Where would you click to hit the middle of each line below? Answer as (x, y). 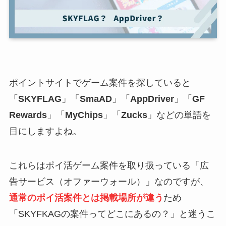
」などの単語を (179, 115)
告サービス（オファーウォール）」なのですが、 (109, 181)
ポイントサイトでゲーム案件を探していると (100, 82)
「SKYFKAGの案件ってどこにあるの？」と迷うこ (112, 214)
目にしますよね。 (45, 131)
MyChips (84, 115)
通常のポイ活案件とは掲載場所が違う (86, 197)
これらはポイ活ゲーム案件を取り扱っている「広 (109, 165)
